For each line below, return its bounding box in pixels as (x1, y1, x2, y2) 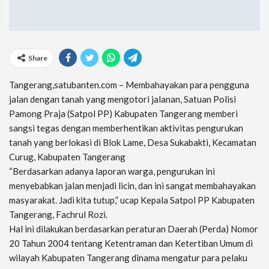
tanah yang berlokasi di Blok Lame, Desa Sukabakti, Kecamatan (9, 136, 256, 148)
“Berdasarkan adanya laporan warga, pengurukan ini (9, 165, 215, 177)
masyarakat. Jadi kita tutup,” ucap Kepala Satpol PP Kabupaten (9, 194, 255, 205)
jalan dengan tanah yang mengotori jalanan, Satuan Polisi (9, 93, 236, 104)
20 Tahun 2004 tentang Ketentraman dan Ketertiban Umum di (9, 237, 253, 249)
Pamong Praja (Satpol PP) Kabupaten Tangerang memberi (9, 107, 238, 119)
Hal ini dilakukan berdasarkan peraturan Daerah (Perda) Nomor (9, 223, 258, 234)
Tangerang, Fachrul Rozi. (9, 208, 107, 220)
